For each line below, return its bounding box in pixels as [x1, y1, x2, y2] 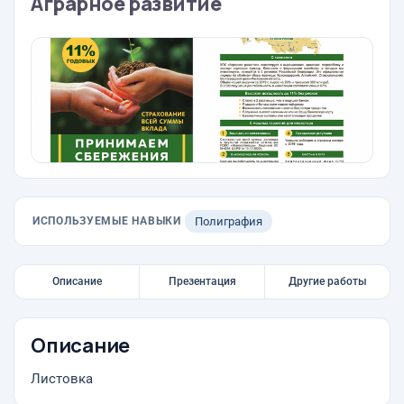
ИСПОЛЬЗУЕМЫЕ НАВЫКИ [32, 215, 181, 227]
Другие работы [288, 275, 367, 288]
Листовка [31, 372, 93, 387]
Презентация [168, 275, 236, 288]
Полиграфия [194, 215, 262, 228]
